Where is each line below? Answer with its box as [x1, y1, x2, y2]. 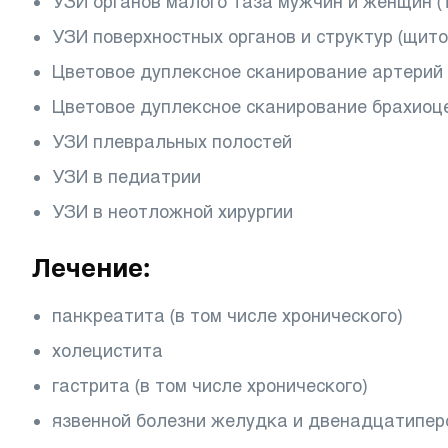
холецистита [52, 340, 163, 361]
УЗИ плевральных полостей [52, 131, 292, 152]
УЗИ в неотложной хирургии [52, 201, 293, 222]
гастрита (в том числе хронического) [52, 375, 367, 396]
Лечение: [32, 252, 150, 283]
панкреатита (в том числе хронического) [52, 305, 402, 326]
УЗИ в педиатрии [52, 166, 201, 187]
